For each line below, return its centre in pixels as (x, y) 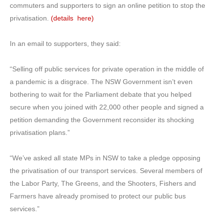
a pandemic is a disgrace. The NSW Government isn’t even (101, 81)
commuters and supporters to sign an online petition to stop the (108, 5)
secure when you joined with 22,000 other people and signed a (107, 107)
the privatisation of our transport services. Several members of (106, 170)
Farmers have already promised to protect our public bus (98, 196)
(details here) (73, 18)
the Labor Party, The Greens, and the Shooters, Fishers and (103, 183)
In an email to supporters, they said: (65, 43)
